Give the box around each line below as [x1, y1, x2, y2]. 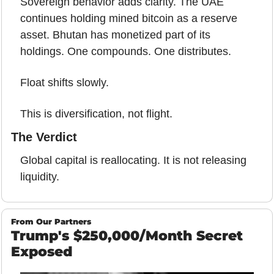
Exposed [11, 243, 73, 260]
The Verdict [11, 130, 77, 144]
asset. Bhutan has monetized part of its [20, 28, 210, 41]
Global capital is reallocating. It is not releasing [20, 154, 246, 166]
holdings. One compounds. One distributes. [20, 45, 231, 57]
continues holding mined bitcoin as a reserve [20, 12, 237, 24]
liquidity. [20, 170, 59, 183]
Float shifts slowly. [20, 76, 109, 89]
